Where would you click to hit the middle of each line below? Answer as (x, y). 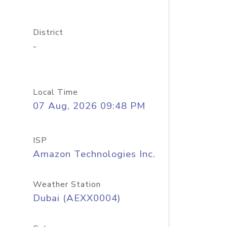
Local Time (55, 92)
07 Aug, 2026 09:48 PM (89, 106)
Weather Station (67, 184)
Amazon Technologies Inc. (94, 154)
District (48, 32)
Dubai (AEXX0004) (77, 198)
